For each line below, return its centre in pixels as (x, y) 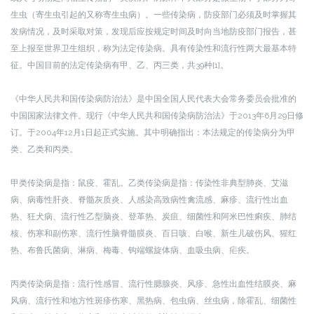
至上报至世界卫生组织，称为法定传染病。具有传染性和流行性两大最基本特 (153, 48)
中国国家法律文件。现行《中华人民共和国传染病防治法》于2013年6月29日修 (157, 116)
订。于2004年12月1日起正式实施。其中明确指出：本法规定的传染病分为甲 (153, 132)
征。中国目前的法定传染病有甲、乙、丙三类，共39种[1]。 (120, 65)
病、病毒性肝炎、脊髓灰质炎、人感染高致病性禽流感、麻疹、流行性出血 (149, 200)
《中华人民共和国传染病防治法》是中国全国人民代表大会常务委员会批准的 (153, 99)
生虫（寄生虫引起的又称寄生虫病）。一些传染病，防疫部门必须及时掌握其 (153, 15)
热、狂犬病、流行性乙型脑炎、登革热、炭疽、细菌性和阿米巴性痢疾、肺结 (153, 217)
